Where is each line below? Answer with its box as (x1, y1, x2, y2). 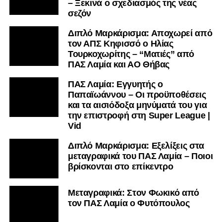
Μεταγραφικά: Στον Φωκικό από (67, 188, 200, 198)
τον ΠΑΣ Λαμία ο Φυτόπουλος (67, 198, 190, 209)
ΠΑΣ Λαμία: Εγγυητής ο (67, 79, 163, 90)
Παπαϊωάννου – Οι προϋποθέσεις (67, 90, 206, 100)
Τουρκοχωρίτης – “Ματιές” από (67, 49, 195, 59)
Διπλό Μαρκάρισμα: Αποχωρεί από (67, 28, 213, 39)
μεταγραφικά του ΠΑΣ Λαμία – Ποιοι (67, 151, 213, 162)
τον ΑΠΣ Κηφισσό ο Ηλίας (67, 39, 173, 49)
